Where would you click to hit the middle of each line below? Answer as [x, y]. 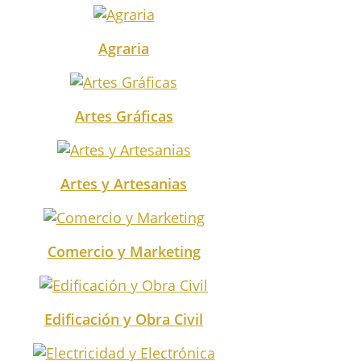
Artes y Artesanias [124, 183]
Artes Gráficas [124, 116]
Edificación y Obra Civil [124, 319]
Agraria [124, 48]
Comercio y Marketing [124, 251]
